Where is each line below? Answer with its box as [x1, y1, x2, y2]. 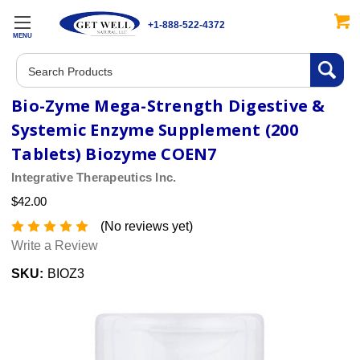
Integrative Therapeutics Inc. [11, 170, 177, 184]
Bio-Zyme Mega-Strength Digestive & [11, 95, 325, 117]
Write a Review [11, 238, 98, 252]
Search [16, 55, 57, 69]
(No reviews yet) [100, 219, 193, 233]
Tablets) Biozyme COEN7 [11, 143, 217, 166]
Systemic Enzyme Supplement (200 [11, 119, 298, 141]
